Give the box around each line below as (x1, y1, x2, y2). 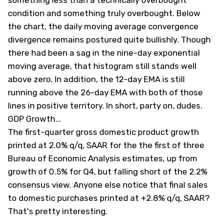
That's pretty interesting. (8, 206, 108, 217)
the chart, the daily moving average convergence (8, 22, 198, 32)
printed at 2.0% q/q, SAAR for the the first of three (8, 140, 204, 151)
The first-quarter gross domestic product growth (8, 127, 199, 137)
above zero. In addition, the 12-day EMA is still (8, 74, 185, 85)
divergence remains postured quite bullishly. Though (8, 35, 211, 45)
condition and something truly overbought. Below (8, 8, 200, 19)
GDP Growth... (8, 114, 61, 124)
